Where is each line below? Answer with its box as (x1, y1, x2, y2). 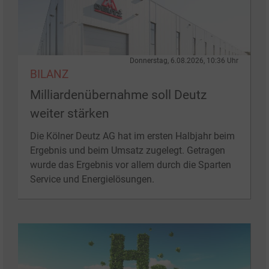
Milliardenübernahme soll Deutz (30, 88, 207, 103)
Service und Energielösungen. (30, 174, 157, 186)
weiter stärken (30, 106, 109, 121)
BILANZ (30, 67, 68, 82)
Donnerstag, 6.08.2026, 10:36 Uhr (130, 56, 238, 65)
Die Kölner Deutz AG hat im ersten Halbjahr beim (30, 130, 235, 142)
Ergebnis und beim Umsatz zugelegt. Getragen (30, 145, 225, 157)
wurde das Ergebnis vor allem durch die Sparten (30, 159, 231, 171)
